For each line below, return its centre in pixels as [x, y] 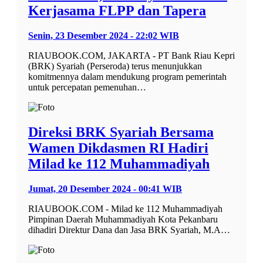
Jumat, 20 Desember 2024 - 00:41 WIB [105, 188]
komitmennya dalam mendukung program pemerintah [127, 76]
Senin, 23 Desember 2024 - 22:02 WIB [104, 35]
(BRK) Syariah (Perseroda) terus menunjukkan [115, 66]
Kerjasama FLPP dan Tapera [117, 10]
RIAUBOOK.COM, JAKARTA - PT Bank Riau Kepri [131, 55]
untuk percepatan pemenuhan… [87, 87]
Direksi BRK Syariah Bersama [121, 132]
